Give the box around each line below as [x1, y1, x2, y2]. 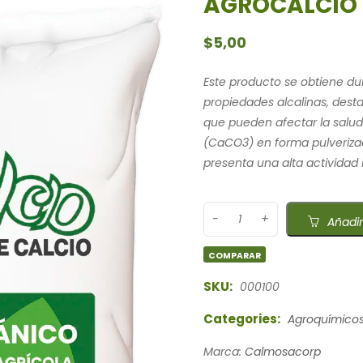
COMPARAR [208, 250, 262, 263]
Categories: [203, 310, 280, 328]
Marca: [203, 344, 245, 361]
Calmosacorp [244, 344, 321, 361]
